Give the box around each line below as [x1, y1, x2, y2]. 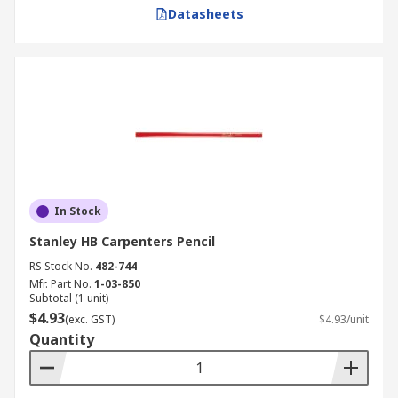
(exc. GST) [65, 312, 115, 327]
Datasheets [167, 5, 243, 22]
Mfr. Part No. [29, 276, 92, 291]
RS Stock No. [29, 259, 92, 274]
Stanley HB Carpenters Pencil [29, 233, 215, 250]
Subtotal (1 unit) [29, 291, 108, 306]
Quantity [29, 330, 94, 349]
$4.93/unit [319, 312, 369, 327]
